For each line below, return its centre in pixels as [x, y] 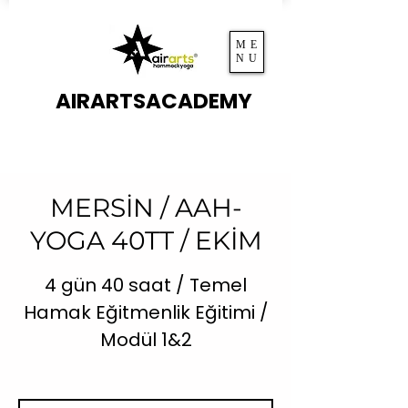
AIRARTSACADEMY [154, 101]
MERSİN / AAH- [146, 208]
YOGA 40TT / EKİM [146, 240]
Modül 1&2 [146, 340]
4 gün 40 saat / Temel [146, 285]
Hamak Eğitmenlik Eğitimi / [146, 312]
